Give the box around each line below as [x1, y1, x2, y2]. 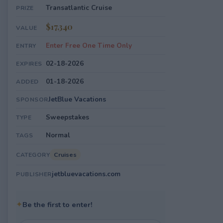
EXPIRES [16, 60, 42, 68]
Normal [46, 130, 70, 140]
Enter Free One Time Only [46, 41, 132, 50]
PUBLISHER [16, 170, 52, 178]
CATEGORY [16, 151, 50, 159]
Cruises [54, 150, 77, 159]
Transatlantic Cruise [46, 3, 112, 12]
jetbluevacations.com [51, 169, 120, 179]
